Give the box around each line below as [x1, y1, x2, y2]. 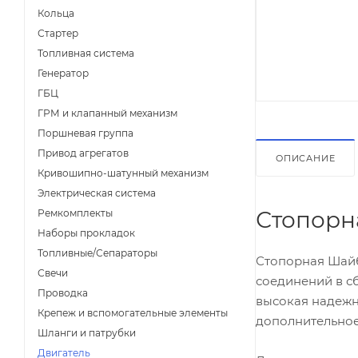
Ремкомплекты [38, 207, 113, 219]
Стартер [38, 27, 78, 39]
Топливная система [38, 47, 134, 59]
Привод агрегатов [38, 147, 129, 159]
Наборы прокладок [38, 227, 135, 239]
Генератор [38, 67, 89, 79]
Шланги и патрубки [38, 327, 136, 339]
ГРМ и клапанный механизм [38, 107, 177, 119]
